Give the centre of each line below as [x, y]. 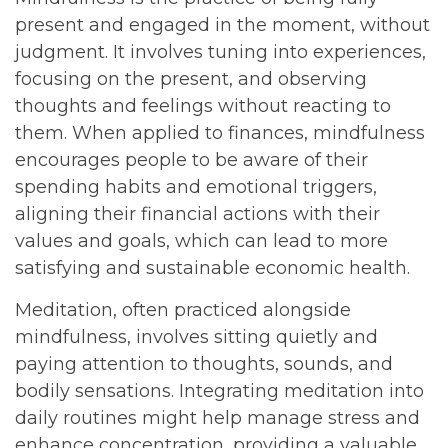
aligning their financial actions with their [197, 214]
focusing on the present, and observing [191, 79]
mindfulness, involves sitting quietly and [196, 337]
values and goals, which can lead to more [201, 241]
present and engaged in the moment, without [222, 25]
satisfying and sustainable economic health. [212, 268]
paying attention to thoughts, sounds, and [204, 364]
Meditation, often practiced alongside [183, 310]
